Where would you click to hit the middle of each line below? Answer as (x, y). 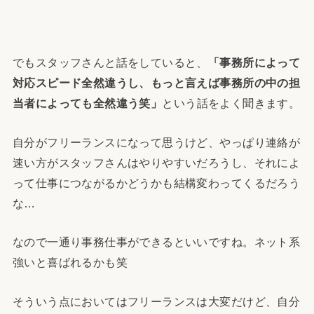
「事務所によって (254, 63)
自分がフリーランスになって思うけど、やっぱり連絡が (156, 142)
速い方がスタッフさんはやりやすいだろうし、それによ (156, 162)
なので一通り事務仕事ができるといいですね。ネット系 (156, 242)
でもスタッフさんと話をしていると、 (110, 63)
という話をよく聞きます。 (231, 103)
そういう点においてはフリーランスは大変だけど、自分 (156, 301)
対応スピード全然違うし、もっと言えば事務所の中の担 (156, 83)
